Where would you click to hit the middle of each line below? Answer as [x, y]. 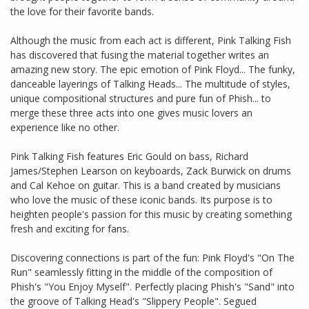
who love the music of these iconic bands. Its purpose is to [141, 200]
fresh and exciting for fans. [70, 229]
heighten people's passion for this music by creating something [151, 215]
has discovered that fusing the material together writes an [140, 55]
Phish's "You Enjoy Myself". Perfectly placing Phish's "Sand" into [152, 287]
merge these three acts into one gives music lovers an [131, 113]
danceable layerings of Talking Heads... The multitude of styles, [150, 84]
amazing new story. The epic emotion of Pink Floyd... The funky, [153, 70]
